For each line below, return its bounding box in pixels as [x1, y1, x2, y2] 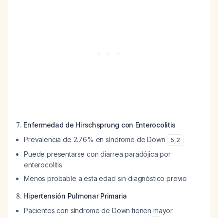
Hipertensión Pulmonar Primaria [23, 192, 127, 200]
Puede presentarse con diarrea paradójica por [24, 150, 171, 158]
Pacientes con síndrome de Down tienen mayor [24, 206, 173, 215]
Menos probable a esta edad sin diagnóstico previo [24, 174, 187, 182]
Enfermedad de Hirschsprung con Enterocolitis [23, 121, 176, 129]
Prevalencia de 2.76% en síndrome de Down [24, 135, 167, 144]
